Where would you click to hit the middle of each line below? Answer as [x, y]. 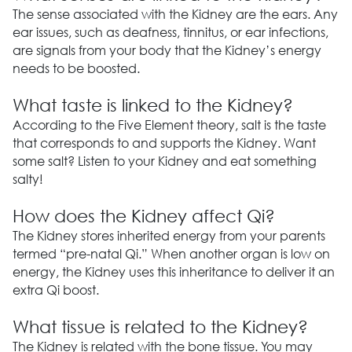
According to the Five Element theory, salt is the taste [169, 125]
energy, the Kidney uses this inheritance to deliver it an [173, 272]
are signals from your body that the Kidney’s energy [167, 50]
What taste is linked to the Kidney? [152, 105]
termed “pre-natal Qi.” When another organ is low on [171, 254]
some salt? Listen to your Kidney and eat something [164, 161]
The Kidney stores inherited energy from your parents [169, 236]
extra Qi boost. [55, 290]
